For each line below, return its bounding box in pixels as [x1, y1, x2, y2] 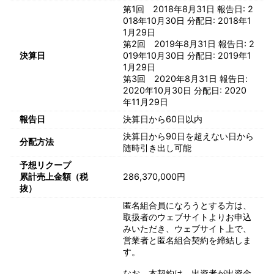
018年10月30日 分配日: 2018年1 [123, 15, 251, 26]
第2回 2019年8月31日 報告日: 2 [123, 38, 254, 49]
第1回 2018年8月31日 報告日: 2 [123, 3, 253, 14]
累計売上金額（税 [20, 171, 88, 182]
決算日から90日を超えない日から [123, 130, 254, 141]
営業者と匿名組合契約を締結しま [123, 234, 251, 245]
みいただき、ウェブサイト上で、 [123, 223, 251, 234]
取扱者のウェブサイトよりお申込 [123, 211, 251, 222]
